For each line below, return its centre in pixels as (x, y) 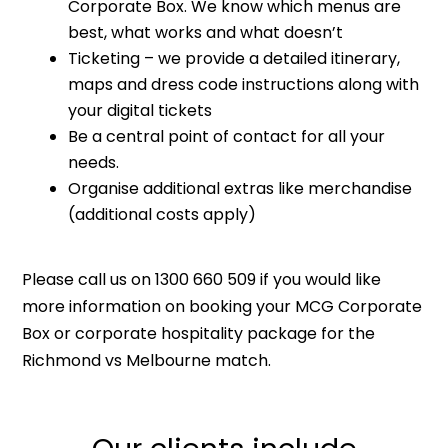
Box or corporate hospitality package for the (199, 333)
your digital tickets (140, 110)
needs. (94, 162)
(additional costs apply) (162, 214)
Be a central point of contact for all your (227, 136)
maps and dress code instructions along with (244, 84)
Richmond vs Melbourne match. (147, 360)
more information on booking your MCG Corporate (222, 306)
